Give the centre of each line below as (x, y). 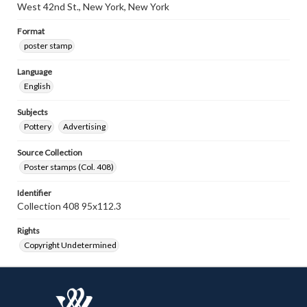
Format (31, 31)
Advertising (84, 126)
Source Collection (50, 152)
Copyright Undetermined (70, 245)
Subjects (33, 112)
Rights (28, 231)
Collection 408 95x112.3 (69, 206)
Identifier (34, 193)
